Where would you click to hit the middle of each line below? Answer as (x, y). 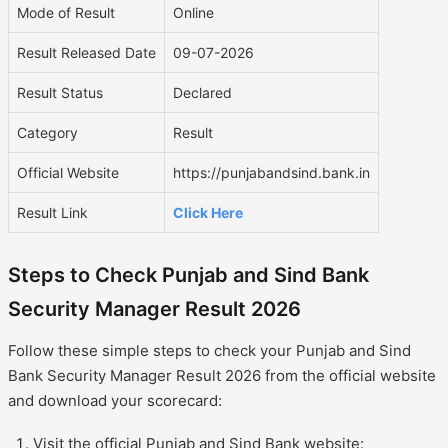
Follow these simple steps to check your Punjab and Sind (209, 350)
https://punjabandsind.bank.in (271, 172)
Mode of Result (66, 12)
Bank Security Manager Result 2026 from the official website (222, 375)
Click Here (208, 212)
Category (47, 132)
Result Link (52, 212)
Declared (202, 92)
